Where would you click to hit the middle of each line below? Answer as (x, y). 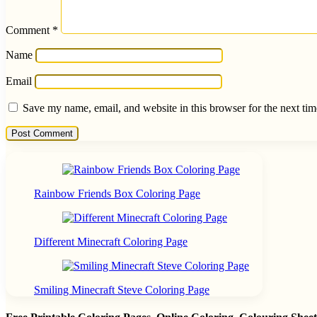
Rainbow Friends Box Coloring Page (117, 193)
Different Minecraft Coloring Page (111, 241)
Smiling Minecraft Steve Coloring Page (122, 289)
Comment (29, 30)
